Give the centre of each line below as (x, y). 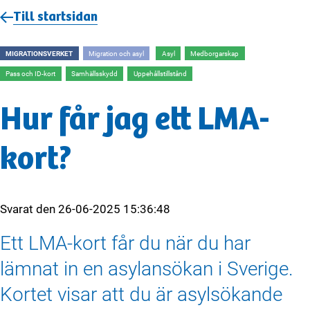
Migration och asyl (116, 54)
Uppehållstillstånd (160, 74)
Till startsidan (55, 17)
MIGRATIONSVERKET (39, 54)
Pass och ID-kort (31, 74)
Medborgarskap (215, 54)
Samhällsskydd (94, 74)
